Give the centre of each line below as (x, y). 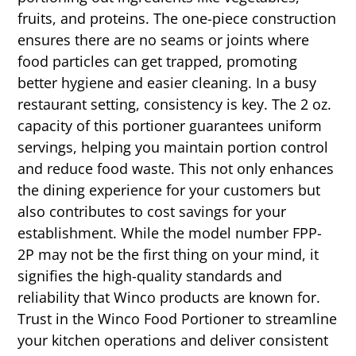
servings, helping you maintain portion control (173, 147)
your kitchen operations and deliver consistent (173, 341)
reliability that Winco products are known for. (169, 298)
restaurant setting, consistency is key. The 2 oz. (175, 104)
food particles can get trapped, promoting (158, 62)
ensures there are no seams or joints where (164, 40)
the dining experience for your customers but (169, 190)
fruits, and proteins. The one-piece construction (177, 19)
